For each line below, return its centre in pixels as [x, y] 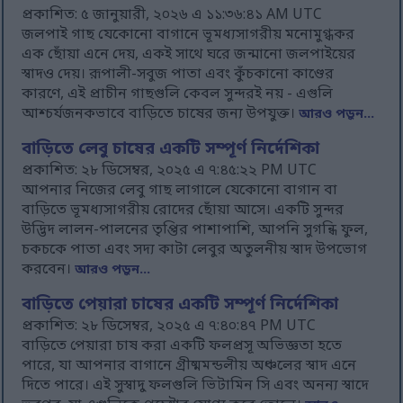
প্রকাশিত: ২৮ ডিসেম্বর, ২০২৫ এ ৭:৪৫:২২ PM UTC [170, 171]
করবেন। [49, 270]
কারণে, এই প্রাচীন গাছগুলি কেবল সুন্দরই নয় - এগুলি [178, 95]
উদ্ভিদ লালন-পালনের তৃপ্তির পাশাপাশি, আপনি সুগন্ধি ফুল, [195, 231]
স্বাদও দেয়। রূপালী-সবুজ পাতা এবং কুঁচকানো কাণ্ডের [178, 75]
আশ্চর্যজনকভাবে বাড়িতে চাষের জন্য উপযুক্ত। [161, 115]
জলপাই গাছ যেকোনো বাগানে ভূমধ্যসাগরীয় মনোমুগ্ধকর [188, 36]
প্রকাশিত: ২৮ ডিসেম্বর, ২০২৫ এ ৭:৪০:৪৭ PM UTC [169, 327]
